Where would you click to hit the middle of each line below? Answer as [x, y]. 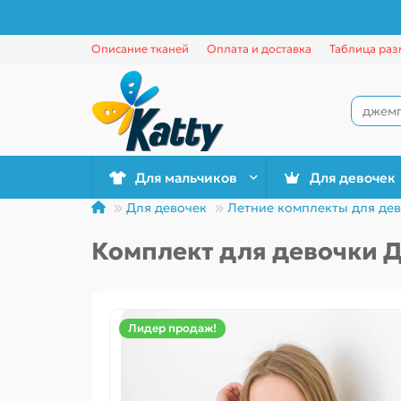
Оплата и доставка [259, 49]
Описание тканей [140, 49]
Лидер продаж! [172, 328]
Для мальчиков [186, 177]
